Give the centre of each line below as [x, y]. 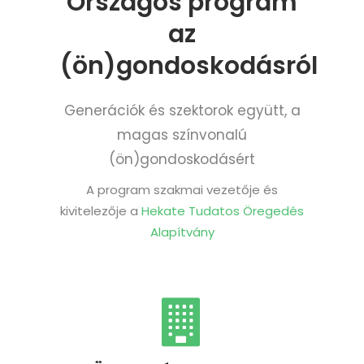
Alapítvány [182, 232]
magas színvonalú [182, 134]
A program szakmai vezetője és [182, 189]
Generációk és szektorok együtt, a [182, 110]
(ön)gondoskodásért [182, 159]
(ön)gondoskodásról [189, 65]
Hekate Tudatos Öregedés [223, 210]
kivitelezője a [101, 210]
